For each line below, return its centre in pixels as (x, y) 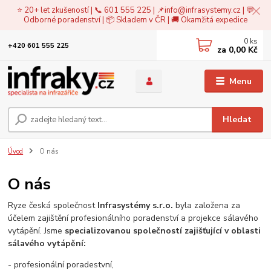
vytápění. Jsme (37, 230)
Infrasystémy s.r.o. (135, 205)
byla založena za (207, 205)
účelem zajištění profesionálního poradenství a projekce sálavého (133, 218)
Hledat (237, 119)
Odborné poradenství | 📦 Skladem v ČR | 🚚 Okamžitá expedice (135, 20)
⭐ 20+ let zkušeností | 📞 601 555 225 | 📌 (91, 10)
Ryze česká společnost (53, 205)
